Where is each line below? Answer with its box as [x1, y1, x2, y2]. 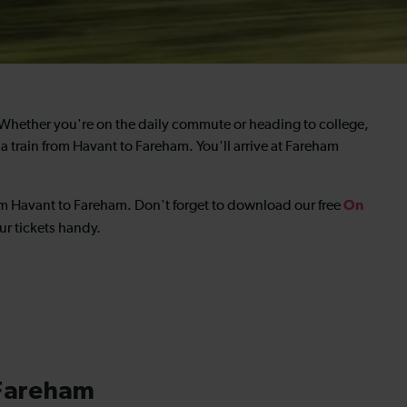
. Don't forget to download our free [127, 199, 343, 213]
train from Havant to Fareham [11, 140, 189, 154]
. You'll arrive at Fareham [189, 140, 339, 154]
